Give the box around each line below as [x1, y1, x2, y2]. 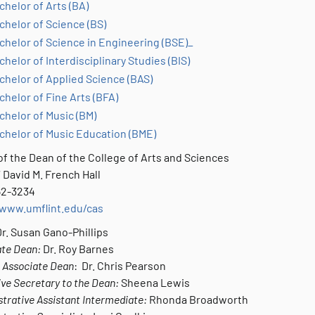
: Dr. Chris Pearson [74, 259, 166, 272]
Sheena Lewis [121, 276, 190, 289]
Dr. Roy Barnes [43, 242, 114, 255]
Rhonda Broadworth [149, 292, 248, 306]
